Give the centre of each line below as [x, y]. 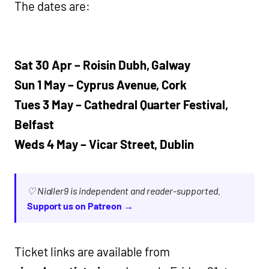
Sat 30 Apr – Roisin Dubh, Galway [103, 65]
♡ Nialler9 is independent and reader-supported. [123, 191]
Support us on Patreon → [80, 206]
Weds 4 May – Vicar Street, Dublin [104, 144]
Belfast [34, 125]
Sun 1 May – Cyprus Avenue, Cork [101, 85]
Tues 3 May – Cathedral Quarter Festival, [122, 105]
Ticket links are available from [92, 252]
